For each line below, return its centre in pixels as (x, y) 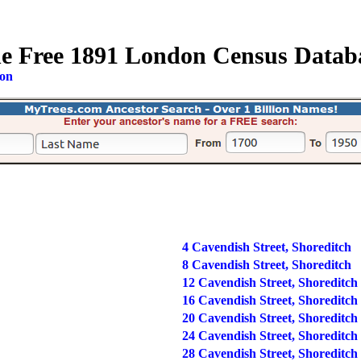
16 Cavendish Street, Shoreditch (270, 300)
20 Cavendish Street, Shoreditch (270, 318)
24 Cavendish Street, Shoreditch (270, 336)
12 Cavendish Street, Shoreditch (270, 282)
